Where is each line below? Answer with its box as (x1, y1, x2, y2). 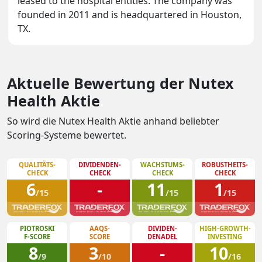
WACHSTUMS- (140, 160, 185, 170)
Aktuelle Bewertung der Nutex (7, 73, 234, 94)
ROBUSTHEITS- (202, 160, 248, 170)
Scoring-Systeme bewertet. (7, 129, 126, 142)
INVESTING (208, 232, 242, 242)
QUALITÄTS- (19, 160, 56, 170)
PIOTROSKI (20, 224, 54, 233)
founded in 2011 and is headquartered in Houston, (18, 8, 242, 22)
